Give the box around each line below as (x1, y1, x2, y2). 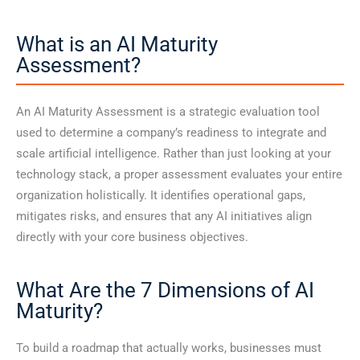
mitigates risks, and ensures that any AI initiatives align (16, 209, 312, 224)
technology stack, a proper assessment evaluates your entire (16, 167, 342, 182)
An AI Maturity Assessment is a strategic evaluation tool (16, 104, 320, 120)
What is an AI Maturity (16, 32, 218, 57)
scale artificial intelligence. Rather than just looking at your (16, 146, 331, 162)
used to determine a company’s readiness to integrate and (16, 125, 326, 141)
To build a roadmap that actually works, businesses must (16, 341, 321, 356)
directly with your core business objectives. (16, 230, 248, 245)
